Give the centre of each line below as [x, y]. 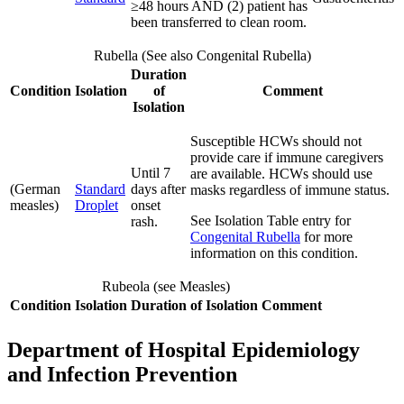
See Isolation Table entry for [271, 220]
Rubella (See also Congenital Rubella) [202, 55]
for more [326, 236]
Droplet [96, 205]
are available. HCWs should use [281, 173]
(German [35, 188]
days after [158, 188]
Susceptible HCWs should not [276, 141]
